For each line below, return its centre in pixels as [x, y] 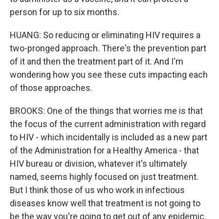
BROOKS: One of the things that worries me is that [106, 111]
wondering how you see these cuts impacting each [109, 75]
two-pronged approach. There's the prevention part [108, 48]
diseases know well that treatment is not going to [105, 203]
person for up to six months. [65, 12]
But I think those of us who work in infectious [97, 190]
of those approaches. [51, 88]
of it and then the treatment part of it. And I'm [97, 61]
